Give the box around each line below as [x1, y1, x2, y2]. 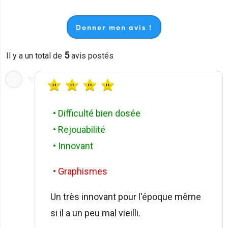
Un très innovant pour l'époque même [50, 191, 201, 202]
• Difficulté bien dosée [53, 107, 140, 119]
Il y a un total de [6, 50, 64, 61]
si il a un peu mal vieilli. [50, 207, 140, 218]
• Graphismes [53, 165, 107, 177]
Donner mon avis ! [76, 21, 152, 32]
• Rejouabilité [53, 124, 105, 135]
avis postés [69, 50, 113, 61]
